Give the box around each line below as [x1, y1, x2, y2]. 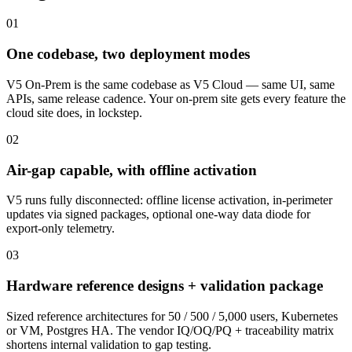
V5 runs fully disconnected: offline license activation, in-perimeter [6, 193, 332, 207]
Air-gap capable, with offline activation [6, 161, 257, 178]
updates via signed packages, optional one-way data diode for [6, 207, 310, 222]
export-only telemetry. [6, 222, 115, 236]
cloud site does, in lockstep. [6, 105, 142, 119]
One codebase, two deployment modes [6, 46, 250, 63]
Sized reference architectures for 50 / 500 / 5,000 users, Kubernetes [6, 309, 338, 323]
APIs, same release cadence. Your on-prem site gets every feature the [6, 91, 346, 105]
